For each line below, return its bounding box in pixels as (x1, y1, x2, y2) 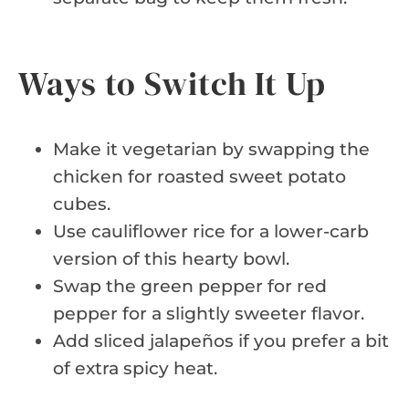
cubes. (53, 193, 110, 215)
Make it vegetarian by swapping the (53, 138, 370, 160)
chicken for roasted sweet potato (53, 165, 346, 187)
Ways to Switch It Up (18, 60, 326, 106)
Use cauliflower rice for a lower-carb (53, 220, 369, 242)
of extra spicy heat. (53, 357, 217, 379)
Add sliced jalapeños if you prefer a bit (53, 330, 389, 351)
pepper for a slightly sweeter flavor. (53, 302, 364, 324)
